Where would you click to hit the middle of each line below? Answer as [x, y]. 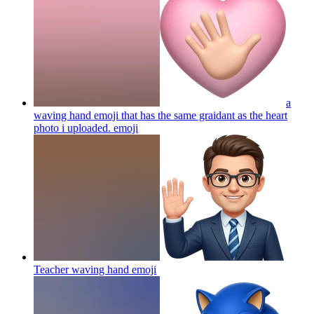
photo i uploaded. [72, 128]
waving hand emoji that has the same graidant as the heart [161, 115]
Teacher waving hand [81, 269]
